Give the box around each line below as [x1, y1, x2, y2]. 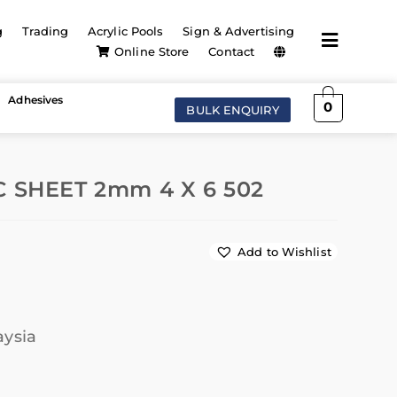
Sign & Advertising [183, 24, 295, 38]
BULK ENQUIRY [186, 102, 279, 117]
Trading [22, 24, 69, 38]
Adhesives [8, 93, 64, 106]
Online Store [114, 44, 190, 58]
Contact [208, 44, 255, 58]
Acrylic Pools [88, 24, 164, 38]
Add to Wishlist [237, 245, 331, 260]
